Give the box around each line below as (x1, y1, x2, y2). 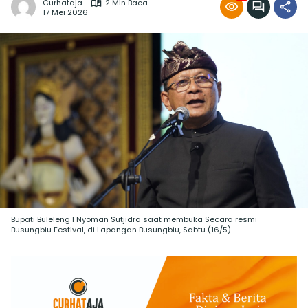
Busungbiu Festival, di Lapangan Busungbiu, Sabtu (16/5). (11, 223, 232, 235)
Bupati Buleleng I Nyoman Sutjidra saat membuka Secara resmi (11, 213, 257, 225)
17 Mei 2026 (43, 6, 88, 18)
